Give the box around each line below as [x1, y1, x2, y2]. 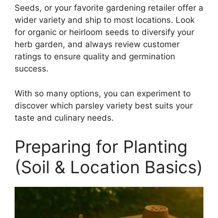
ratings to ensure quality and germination [15, 52, 175, 62]
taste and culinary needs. [15, 112, 114, 123]
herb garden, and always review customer [15, 39, 180, 50]
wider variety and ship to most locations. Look [15, 15, 195, 25]
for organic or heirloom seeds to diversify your [15, 27, 194, 37]
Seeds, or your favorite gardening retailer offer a [15, 3, 203, 13]
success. [15, 64, 49, 74]
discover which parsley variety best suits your [15, 100, 193, 110]
